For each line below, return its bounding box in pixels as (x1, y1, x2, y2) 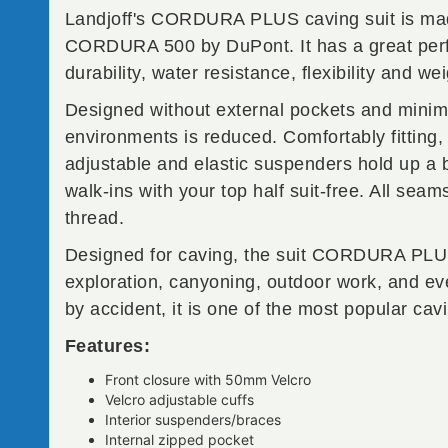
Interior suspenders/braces (104, 411, 281, 428)
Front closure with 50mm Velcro (104, 371, 311, 388)
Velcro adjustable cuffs (104, 391, 254, 408)
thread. (64, 208, 125, 228)
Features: (64, 336, 151, 356)
